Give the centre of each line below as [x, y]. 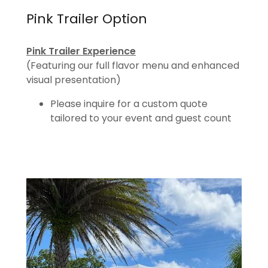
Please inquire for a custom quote [129, 104]
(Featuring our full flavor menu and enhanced [133, 66]
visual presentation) [74, 80]
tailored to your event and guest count [141, 118]
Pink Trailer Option [87, 19]
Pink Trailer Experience [81, 51]
